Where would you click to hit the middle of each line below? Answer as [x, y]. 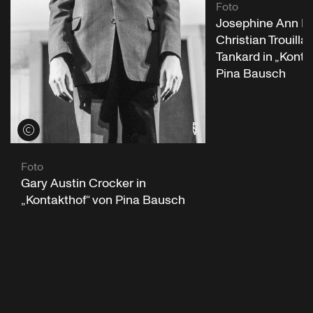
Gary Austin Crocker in [83, 183]
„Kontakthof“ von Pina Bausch [103, 200]
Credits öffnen [52, 129]
